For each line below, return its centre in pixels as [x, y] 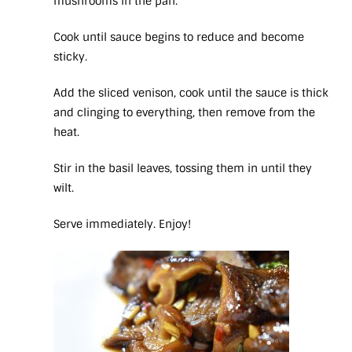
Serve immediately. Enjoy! [122, 224]
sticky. [72, 57]
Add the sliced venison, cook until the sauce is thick [191, 93]
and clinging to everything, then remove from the [184, 113]
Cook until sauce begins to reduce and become [179, 37]
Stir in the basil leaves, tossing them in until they [183, 169]
